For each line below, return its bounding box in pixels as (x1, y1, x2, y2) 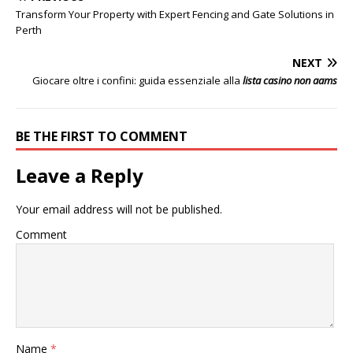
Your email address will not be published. (16, 202, 222, 217)
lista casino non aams (243, 73, 337, 87)
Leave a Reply (16, 162, 143, 188)
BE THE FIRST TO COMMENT (16, 128, 188, 145)
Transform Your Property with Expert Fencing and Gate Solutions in (16, 7, 334, 21)
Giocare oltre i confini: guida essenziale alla (32, 73, 243, 87)
